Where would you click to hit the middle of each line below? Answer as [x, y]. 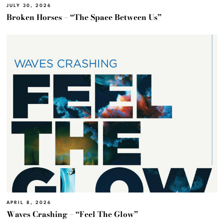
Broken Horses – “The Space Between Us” [84, 17]
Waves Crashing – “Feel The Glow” [72, 214]
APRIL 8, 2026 [29, 203]
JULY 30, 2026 [29, 6]
